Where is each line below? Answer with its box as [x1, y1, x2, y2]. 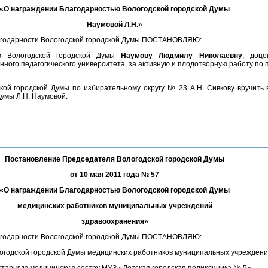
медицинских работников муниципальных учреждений [17, 202, 212, 210]
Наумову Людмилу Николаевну [121, 51, 242, 60]
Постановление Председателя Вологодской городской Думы [5, 155, 224, 163]
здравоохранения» [81, 217, 148, 226]
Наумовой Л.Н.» [87, 20, 142, 29]
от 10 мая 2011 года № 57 [70, 170, 159, 179]
